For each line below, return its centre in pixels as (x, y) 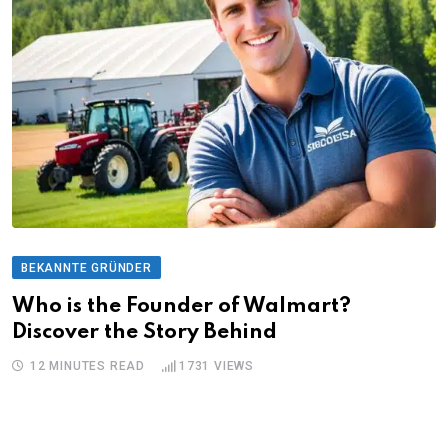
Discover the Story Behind (144, 332)
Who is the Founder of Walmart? (181, 306)
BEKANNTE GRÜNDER (86, 267)
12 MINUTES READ (87, 365)
